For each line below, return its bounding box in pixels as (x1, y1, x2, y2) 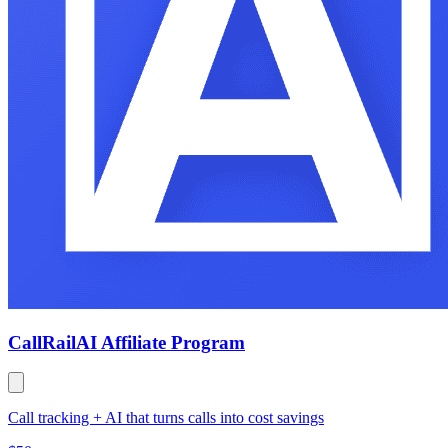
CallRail (8, 331, 76, 353)
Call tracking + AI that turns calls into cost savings (8, 409, 324, 427)
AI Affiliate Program (76, 331, 245, 353)
